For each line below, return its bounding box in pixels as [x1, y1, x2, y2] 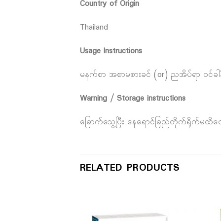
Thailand [80, 21, 108, 34]
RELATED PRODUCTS [80, 160, 180, 176]
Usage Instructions [80, 45, 142, 58]
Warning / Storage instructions [80, 92, 185, 105]
